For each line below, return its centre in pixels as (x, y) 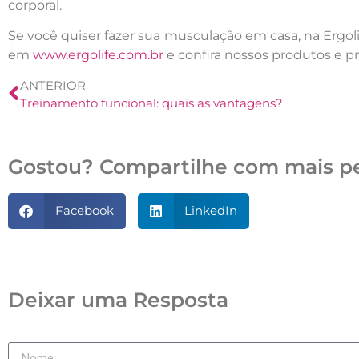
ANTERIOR (53, 85)
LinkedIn (211, 211)
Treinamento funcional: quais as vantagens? (151, 103)
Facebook (84, 211)
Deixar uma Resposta (118, 299)
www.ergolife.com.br (98, 55)
